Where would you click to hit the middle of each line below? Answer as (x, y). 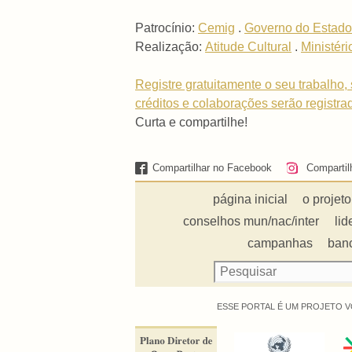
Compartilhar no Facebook (213, 168)
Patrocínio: (167, 27)
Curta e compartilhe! (191, 122)
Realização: (170, 46)
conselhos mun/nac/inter (251, 221)
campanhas (280, 243)
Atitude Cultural (248, 46)
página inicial (251, 199)
